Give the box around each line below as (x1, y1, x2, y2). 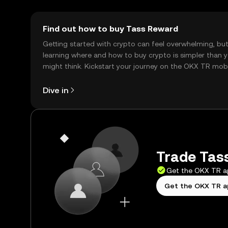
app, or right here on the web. (43, 73, 143, 81)
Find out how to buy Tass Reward (43, 24, 178, 34)
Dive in (43, 85, 68, 95)
